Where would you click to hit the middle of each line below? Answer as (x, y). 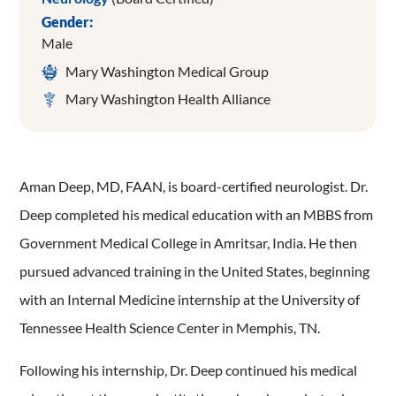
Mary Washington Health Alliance (168, 98)
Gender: (68, 23)
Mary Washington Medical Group (168, 71)
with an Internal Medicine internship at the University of (190, 300)
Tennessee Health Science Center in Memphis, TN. (170, 328)
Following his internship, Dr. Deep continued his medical (189, 370)
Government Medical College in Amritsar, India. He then (189, 243)
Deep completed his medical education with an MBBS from (197, 215)
